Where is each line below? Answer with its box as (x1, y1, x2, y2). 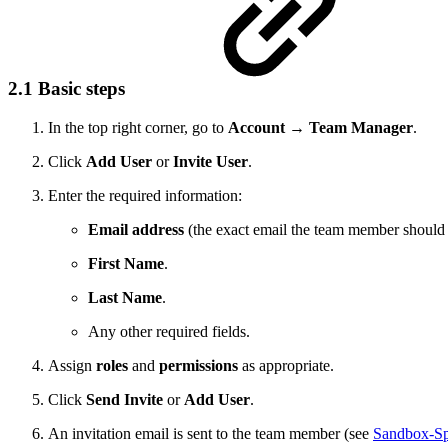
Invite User (173, 152, 248, 170)
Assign (48, 356, 96, 374)
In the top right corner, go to (48, 118, 228, 136)
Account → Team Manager (228, 118, 413, 136)
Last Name (88, 288, 162, 306)
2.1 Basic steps (8, 78, 130, 100)
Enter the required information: (48, 186, 242, 204)
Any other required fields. (88, 322, 250, 340)
